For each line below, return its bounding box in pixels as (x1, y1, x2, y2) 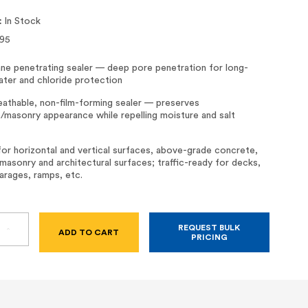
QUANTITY (5, 234, 51, 242)
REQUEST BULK (178, 223, 241, 232)
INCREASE (5, 224, 48, 232)
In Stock (4, 16, 41, 26)
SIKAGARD (5, 253, 50, 261)
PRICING (190, 232, 228, 241)
